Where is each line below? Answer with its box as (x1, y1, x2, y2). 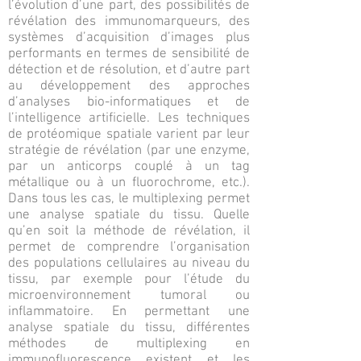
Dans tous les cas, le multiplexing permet (8, 191, 250, 207)
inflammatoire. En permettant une (8, 304, 250, 320)
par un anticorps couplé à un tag (8, 159, 250, 175)
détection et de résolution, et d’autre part (8, 62, 250, 78)
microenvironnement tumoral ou (8, 288, 250, 304)
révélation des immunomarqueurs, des (8, 14, 250, 30)
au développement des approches (8, 78, 250, 94)
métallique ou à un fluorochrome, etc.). (8, 175, 250, 191)
